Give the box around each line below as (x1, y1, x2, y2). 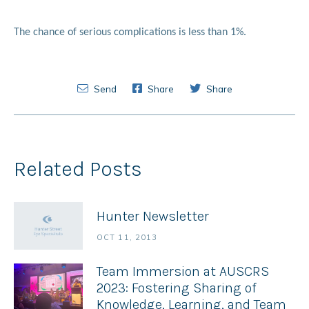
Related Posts (14, 157, 142, 181)
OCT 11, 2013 (97, 232, 158, 243)
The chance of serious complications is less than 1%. (14, 27, 246, 38)
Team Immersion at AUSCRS (97, 263, 269, 280)
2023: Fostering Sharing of (97, 280, 257, 297)
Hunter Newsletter (97, 208, 209, 225)
